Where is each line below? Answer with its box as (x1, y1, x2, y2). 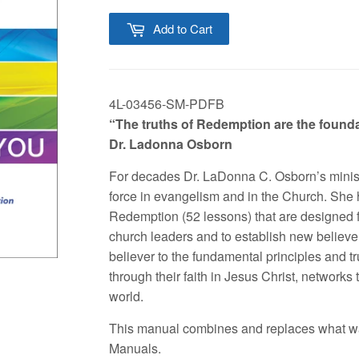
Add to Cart (153, 19, 212, 37)
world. (109, 287, 143, 306)
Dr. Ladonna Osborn (109, 135, 232, 154)
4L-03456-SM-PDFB (109, 95, 224, 114)
